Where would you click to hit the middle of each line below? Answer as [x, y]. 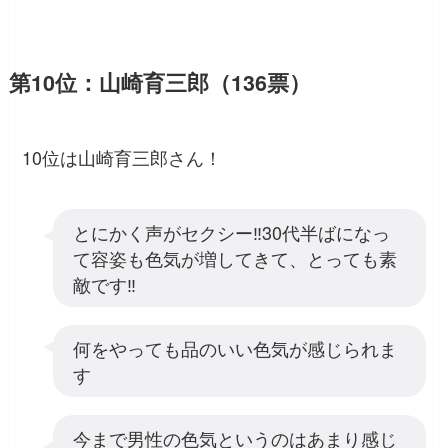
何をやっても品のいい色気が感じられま [234, 347]
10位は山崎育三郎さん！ [122, 157]
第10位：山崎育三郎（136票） [159, 82]
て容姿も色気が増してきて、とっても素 [234, 257]
